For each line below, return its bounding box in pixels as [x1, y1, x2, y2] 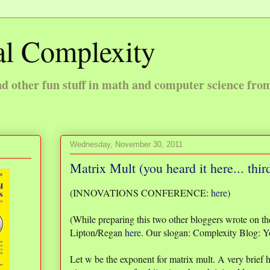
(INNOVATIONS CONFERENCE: [70, 186, 211, 199]
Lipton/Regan [70, 226, 125, 239]
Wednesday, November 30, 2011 [70, 139, 183, 149]
